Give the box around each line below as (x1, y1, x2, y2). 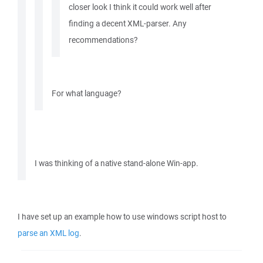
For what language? (52, 88, 121, 99)
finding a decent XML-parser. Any (69, 18, 186, 29)
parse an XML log (18, 228, 79, 238)
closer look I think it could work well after (69, 2, 211, 12)
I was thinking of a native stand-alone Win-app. (35, 158, 198, 168)
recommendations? (69, 35, 137, 45)
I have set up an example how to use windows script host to (18, 211, 227, 222)
